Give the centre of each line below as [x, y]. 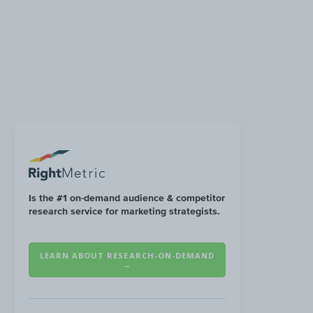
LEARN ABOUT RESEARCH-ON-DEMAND [127, 255]
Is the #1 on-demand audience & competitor [127, 197]
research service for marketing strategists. [124, 211]
